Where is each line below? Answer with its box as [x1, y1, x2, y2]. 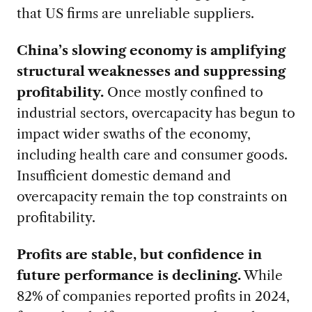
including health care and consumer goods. [16, 146, 288, 163]
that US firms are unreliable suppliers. [16, 4, 254, 22]
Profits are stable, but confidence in [16, 245, 262, 263]
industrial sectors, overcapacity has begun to [16, 104, 295, 121]
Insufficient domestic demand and [16, 166, 231, 184]
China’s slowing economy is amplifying [16, 41, 286, 58]
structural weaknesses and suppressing [16, 62, 286, 79]
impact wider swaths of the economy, [16, 125, 251, 142]
